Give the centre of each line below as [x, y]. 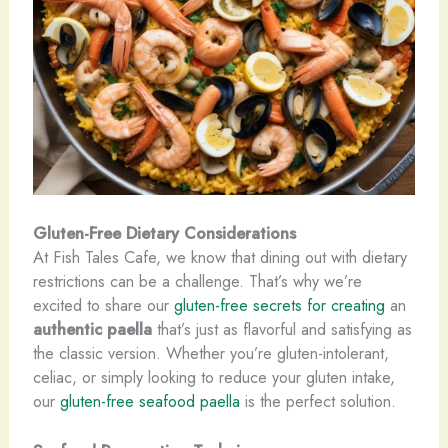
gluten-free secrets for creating [279, 304]
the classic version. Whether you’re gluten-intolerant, [210, 352]
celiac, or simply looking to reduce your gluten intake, [213, 376]
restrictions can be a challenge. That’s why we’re [197, 280]
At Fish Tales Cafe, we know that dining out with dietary [219, 256]
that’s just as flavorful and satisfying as [281, 328]
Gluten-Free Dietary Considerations [164, 232]
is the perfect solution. [317, 400]
